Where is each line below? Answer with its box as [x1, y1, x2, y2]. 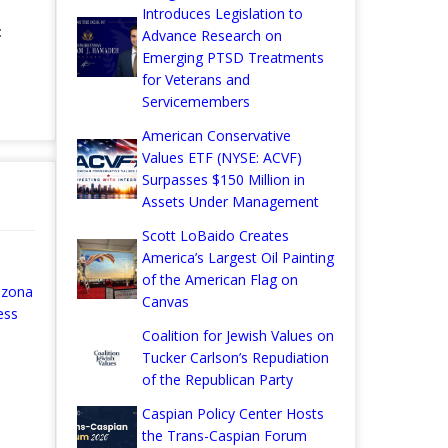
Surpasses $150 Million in [142, 170, 305, 190]
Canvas [142, 292, 189, 312]
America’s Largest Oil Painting [142, 248, 334, 268]
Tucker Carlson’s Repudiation [142, 348, 329, 368]
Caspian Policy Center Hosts [142, 404, 324, 424]
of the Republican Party [142, 370, 293, 390]
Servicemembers [142, 92, 250, 112]
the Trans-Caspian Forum [142, 426, 307, 446]
